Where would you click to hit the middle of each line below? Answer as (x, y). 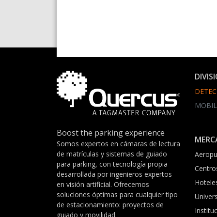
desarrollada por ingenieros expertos (114, 174)
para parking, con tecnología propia (112, 164)
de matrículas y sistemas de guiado (112, 154)
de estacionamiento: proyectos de (110, 204)
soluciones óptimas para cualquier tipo (117, 194)
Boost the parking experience (111, 132)
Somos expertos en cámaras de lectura (118, 143)
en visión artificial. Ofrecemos (103, 184)
